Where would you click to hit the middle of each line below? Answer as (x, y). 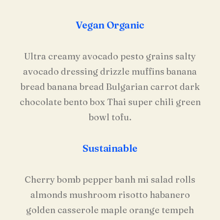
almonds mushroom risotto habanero (110, 195)
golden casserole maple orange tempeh (110, 210)
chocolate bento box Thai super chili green (110, 102)
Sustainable (110, 148)
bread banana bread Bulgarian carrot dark (110, 87)
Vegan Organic (110, 25)
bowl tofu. (110, 117)
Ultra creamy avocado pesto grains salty (110, 56)
